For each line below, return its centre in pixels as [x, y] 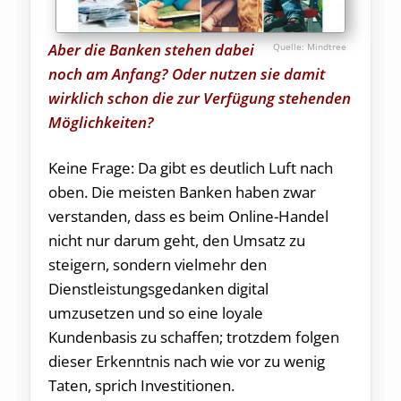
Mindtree [327, 46]
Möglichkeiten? [101, 122]
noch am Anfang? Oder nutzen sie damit [186, 73]
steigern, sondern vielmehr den [157, 264]
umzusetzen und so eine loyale [155, 312]
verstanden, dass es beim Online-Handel [188, 216]
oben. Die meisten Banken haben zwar [182, 192]
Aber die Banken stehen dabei [151, 49]
